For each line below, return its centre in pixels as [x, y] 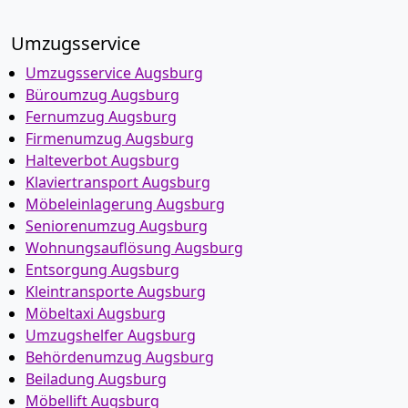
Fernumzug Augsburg [101, 117]
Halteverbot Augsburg [102, 160]
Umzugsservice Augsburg [114, 73]
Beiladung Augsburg [96, 379]
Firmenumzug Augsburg [110, 138]
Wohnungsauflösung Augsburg [134, 248]
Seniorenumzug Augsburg [117, 226]
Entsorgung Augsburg [102, 270]
